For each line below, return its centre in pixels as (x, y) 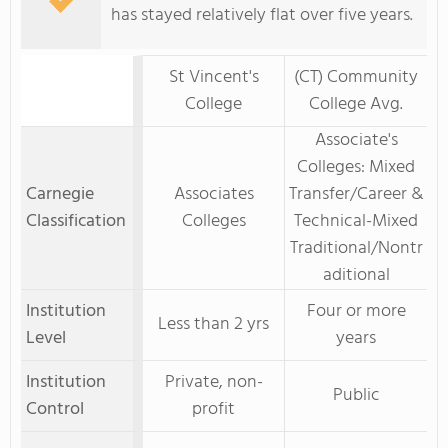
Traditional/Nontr (356, 248)
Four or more (356, 311)
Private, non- (213, 382)
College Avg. (356, 104)
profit (213, 409)
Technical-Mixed (356, 221)
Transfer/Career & (356, 194)
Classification (76, 221)
